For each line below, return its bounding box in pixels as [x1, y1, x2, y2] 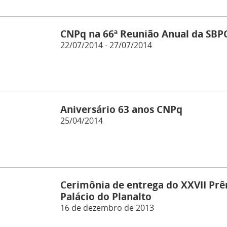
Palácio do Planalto [60, 190, 152, 204]
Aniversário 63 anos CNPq [60, 102, 182, 117]
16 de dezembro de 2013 [60, 202, 154, 214]
